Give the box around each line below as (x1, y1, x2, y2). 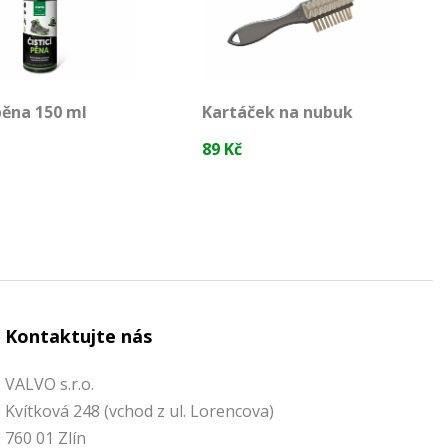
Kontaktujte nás (5, 324, 152, 349)
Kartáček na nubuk (202, 101, 353, 124)
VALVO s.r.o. (5, 373, 94, 396)
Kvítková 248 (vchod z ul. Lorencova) (5, 400, 274, 423)
